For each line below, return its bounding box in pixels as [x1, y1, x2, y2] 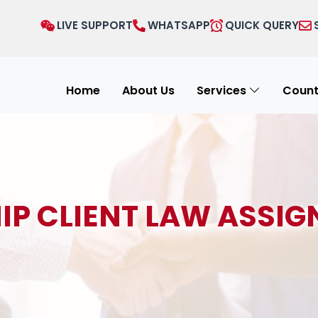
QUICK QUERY [224, 18, 299, 33]
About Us [122, 82, 175, 99]
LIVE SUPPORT [56, 18, 133, 33]
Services [197, 82, 247, 99]
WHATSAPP [147, 18, 210, 33]
